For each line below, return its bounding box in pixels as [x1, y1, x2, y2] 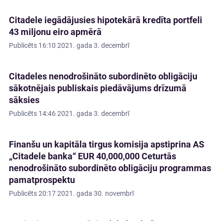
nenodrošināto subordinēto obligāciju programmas [9, 163, 211, 174]
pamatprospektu [9, 175, 75, 185]
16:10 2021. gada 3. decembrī [38, 41, 129, 50]
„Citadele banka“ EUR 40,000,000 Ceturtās [9, 151, 176, 162]
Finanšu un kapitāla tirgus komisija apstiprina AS [9, 139, 204, 150]
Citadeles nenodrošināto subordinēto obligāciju [9, 71, 197, 82]
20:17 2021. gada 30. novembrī [38, 189, 134, 198]
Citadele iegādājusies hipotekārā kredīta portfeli [9, 15, 202, 26]
